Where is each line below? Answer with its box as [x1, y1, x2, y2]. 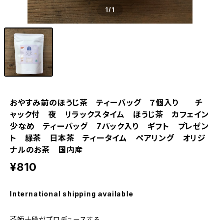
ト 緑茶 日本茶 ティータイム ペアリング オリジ [10, 133, 206, 143]
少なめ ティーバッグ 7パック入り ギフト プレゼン [10, 121, 209, 131]
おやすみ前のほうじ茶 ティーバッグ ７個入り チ [10, 98, 203, 108]
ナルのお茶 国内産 [10, 145, 83, 155]
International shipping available [10, 190, 134, 198]
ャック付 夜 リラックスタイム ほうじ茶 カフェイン [10, 110, 209, 119]
